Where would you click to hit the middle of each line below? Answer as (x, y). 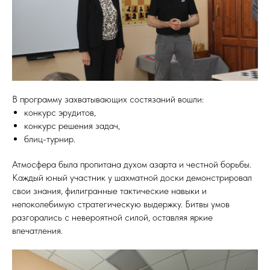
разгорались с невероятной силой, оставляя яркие (112, 217)
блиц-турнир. (50, 139)
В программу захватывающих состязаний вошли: (108, 99)
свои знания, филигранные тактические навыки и (109, 191)
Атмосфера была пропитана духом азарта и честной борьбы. (132, 164)
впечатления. (37, 231)
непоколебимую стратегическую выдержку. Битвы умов (121, 204)
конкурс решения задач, (72, 126)
